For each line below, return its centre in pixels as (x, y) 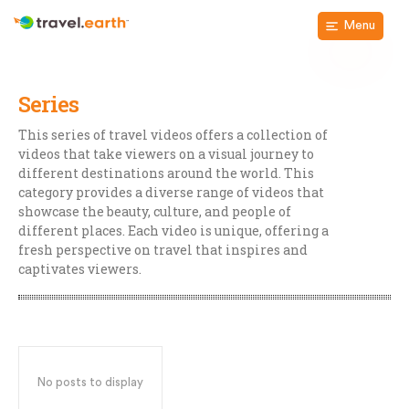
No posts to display (90, 382)
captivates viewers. (80, 269)
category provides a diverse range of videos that (171, 192)
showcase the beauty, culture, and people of (155, 211)
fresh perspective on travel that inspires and (163, 250)
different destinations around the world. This (166, 173)
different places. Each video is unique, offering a (173, 231)
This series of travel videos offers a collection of (173, 135)
